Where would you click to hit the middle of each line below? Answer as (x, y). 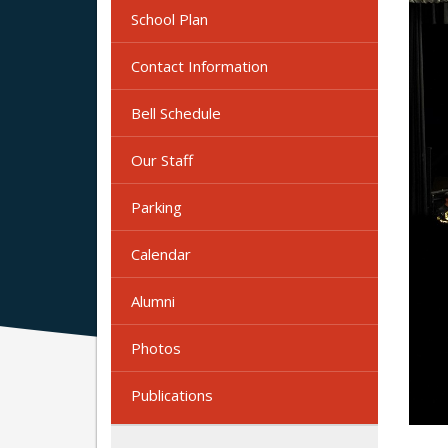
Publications (172, 394)
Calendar (161, 253)
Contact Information (199, 65)
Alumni (153, 300)
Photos (156, 347)
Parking (156, 206)
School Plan (169, 18)
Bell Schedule (176, 112)
